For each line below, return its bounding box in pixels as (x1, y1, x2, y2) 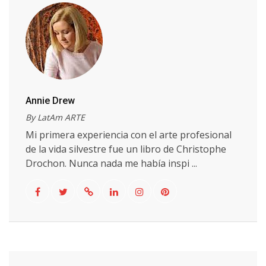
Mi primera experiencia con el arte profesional (26, 128, 232, 141)
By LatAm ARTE (26, 112, 85, 123)
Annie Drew (26, 95, 75, 106)
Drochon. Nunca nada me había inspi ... (26, 157, 197, 170)
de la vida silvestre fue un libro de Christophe (26, 142, 226, 156)
